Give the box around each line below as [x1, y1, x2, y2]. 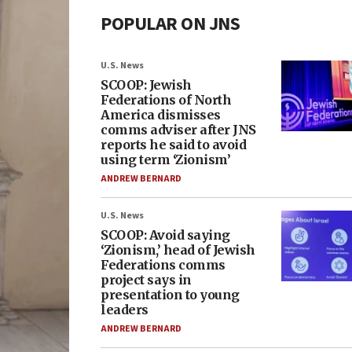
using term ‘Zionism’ [101, 152, 230, 167]
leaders [101, 302, 148, 317]
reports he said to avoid [101, 137, 246, 152]
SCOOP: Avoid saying [101, 227, 230, 243]
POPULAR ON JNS [101, 10, 240, 38]
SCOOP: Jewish [101, 77, 192, 93]
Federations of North [101, 92, 231, 108]
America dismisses [101, 107, 221, 123]
